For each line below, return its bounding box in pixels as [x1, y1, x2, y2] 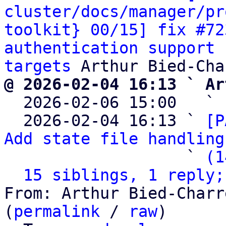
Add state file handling [4, 130, 224, 148]
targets [4, 57, 71, 75]
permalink [14, 202, 100, 220]
